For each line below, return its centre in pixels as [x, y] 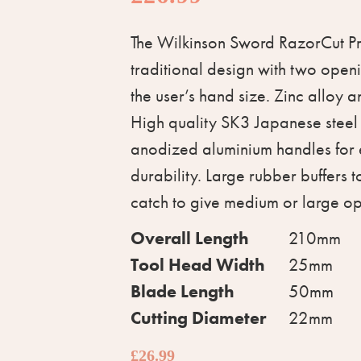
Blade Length [183, 291]
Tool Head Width [198, 265]
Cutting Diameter [198, 318]
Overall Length [190, 238]
